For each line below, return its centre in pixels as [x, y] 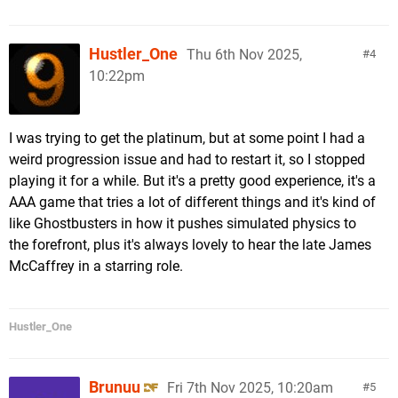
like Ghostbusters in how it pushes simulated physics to [183, 223]
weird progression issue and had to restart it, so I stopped [187, 159]
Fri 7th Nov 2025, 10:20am [250, 388]
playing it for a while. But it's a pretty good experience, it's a [192, 181]
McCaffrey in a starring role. [96, 266]
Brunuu [115, 387]
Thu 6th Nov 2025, [244, 55]
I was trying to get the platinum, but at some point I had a [187, 138]
